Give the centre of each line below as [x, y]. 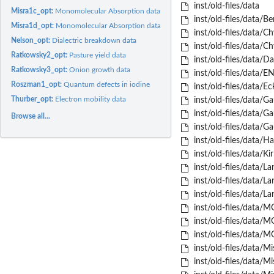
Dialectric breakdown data [94, 40]
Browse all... [31, 116]
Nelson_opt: [32, 40]
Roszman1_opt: [38, 84]
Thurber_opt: [33, 99]
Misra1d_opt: [34, 25]
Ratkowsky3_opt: [40, 69]
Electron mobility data [91, 99]
